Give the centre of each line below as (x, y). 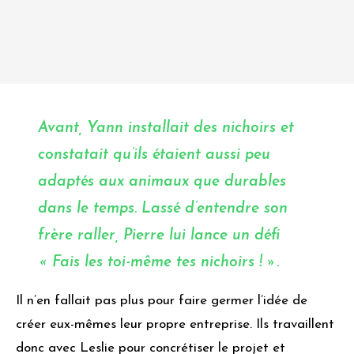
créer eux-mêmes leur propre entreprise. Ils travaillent (175, 325)
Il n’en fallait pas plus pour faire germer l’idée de (162, 301)
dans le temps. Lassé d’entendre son (163, 209)
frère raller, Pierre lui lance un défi (159, 236)
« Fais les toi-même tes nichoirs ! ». (158, 263)
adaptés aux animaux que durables (162, 183)
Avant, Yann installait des (130, 129)
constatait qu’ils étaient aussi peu (154, 156)
